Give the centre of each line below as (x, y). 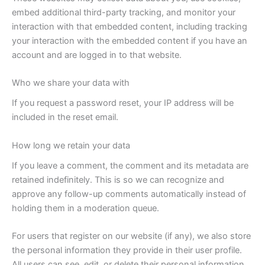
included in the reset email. (65, 117)
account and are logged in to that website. (97, 55)
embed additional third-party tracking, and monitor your (124, 12)
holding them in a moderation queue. (85, 208)
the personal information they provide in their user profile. (127, 251)
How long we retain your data (71, 145)
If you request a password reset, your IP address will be (123, 103)
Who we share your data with (71, 83)
